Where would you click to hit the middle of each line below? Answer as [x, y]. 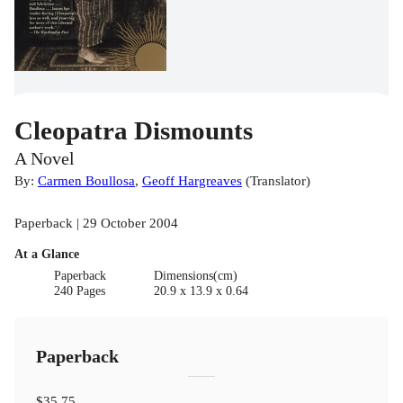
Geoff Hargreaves [192, 181]
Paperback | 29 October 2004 [96, 223]
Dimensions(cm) [195, 275]
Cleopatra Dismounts [134, 131]
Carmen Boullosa [86, 181]
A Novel [45, 159]
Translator [278, 181]
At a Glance [47, 255]
